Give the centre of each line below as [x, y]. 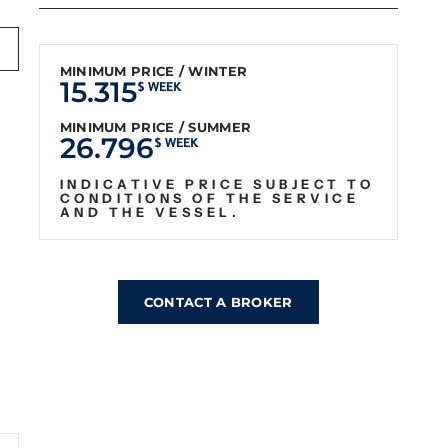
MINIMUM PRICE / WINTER [153, 71]
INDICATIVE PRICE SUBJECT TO [217, 184]
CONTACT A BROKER [218, 302]
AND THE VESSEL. [150, 212]
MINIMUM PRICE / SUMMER [155, 127]
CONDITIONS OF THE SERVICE [209, 198]
